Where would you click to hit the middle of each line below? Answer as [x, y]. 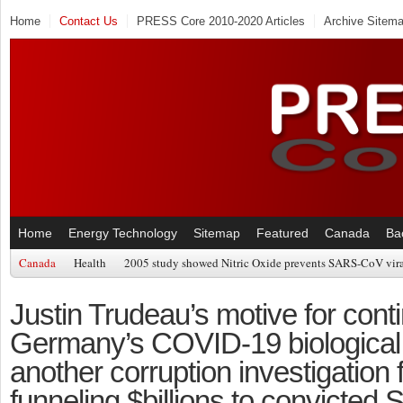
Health [90, 262]
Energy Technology [123, 233]
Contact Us [89, 21]
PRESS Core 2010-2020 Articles [221, 21]
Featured [282, 233]
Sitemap [217, 233]
